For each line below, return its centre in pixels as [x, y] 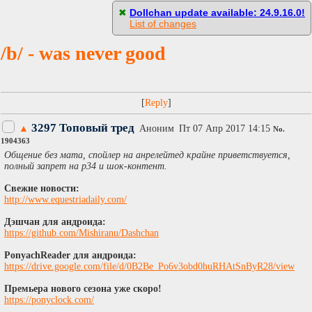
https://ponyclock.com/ [49, 299]
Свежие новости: [42, 188]
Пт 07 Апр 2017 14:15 [225, 128]
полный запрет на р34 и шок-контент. [86, 166]
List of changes [163, 24]
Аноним [158, 128]
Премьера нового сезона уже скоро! [83, 288]
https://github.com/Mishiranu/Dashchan [81, 233]
